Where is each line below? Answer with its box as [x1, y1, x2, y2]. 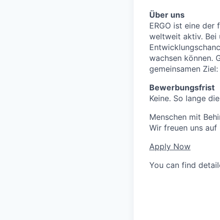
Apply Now [149, 141, 191, 151]
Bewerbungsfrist [149, 82, 215, 92]
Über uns [149, 10, 185, 20]
